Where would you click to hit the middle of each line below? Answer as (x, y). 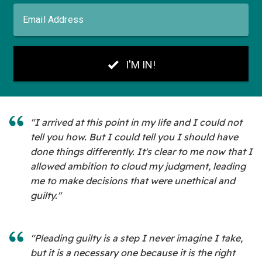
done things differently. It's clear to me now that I (142, 152)
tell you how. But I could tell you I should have (134, 137)
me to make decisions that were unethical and (133, 181)
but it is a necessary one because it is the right (133, 253)
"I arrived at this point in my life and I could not (136, 123)
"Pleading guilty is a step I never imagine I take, (137, 238)
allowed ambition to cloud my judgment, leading (138, 166)
